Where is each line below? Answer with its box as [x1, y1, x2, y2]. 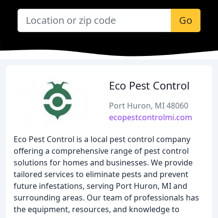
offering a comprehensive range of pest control [14, 145, 189, 156]
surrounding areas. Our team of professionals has [14, 192, 199, 203]
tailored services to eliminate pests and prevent [14, 169, 188, 180]
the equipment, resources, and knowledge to [14, 204, 180, 215]
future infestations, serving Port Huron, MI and [14, 181, 187, 191]
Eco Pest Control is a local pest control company [14, 134, 190, 145]
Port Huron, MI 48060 [109, 100, 188, 111]
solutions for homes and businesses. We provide [14, 157, 193, 168]
